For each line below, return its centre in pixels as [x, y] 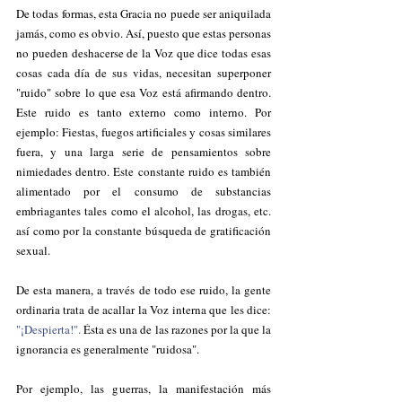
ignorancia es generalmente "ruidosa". [108, 349]
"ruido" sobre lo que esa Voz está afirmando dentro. [144, 92]
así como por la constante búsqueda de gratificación [144, 231]
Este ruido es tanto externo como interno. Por [144, 112]
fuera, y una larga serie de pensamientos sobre [144, 152]
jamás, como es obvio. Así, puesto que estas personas [144, 33]
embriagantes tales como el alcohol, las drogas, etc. [144, 211]
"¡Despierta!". [48, 329]
